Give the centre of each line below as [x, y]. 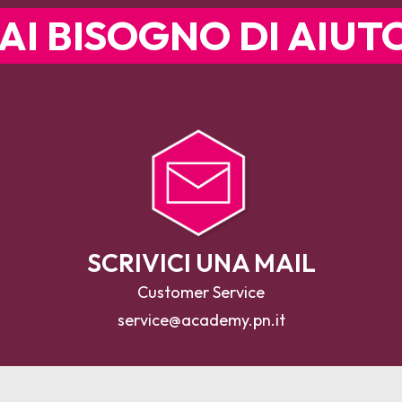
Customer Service [201, 292]
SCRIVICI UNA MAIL [201, 262]
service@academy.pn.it [201, 320]
